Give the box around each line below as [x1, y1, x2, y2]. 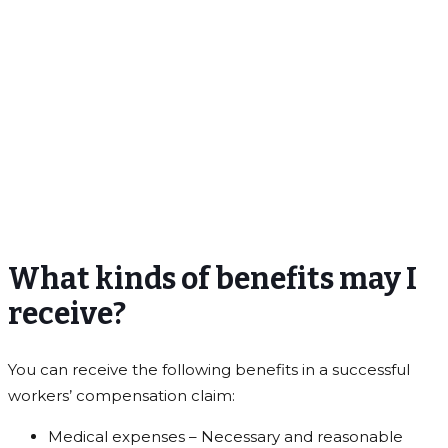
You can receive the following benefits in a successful [8, 360, 410, 380]
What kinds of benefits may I [8, 261, 417, 298]
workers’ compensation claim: [8, 386, 235, 406]
